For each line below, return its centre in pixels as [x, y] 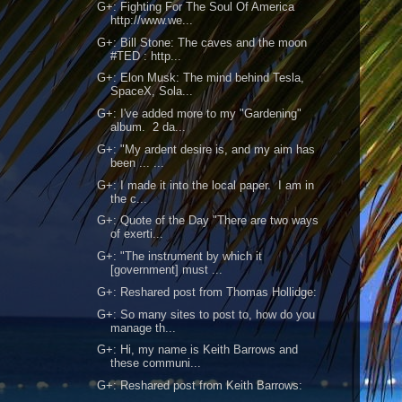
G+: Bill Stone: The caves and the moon [202, 42]
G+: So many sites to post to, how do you [206, 314]
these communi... [156, 363]
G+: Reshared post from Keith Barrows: [200, 385]
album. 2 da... [149, 127]
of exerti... [137, 234]
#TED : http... [146, 56]
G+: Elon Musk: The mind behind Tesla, [201, 78]
